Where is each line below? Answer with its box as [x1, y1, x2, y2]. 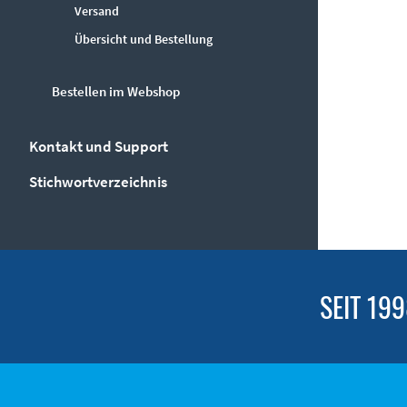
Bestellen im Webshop [52, 83, 180, 100]
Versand [74, 3, 119, 19]
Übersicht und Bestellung [74, 31, 213, 47]
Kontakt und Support [29, 136, 168, 156]
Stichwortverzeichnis [29, 172, 167, 192]
